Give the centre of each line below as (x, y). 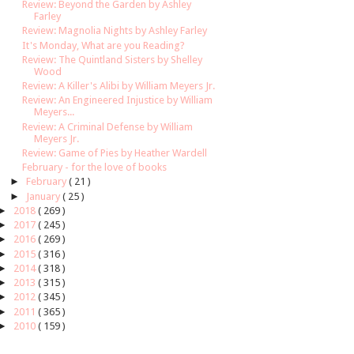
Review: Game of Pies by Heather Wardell (115, 153)
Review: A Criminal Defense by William (108, 126)
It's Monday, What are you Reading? (104, 45)
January (44, 196)
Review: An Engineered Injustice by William (118, 100)
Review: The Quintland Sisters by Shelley (113, 59)
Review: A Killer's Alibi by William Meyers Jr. (119, 86)
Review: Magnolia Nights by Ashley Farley (115, 31)
